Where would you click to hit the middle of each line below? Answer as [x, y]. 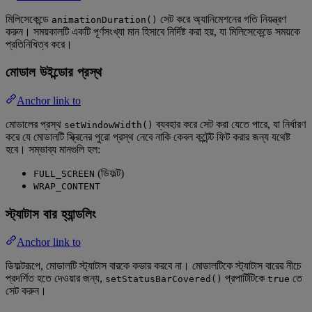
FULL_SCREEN [64, 174]
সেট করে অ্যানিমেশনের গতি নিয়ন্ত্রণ [222, 19]
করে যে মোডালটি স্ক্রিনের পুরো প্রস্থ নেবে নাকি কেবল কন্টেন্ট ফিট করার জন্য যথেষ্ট [148, 137]
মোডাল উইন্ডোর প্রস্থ [54, 72]
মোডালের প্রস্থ [35, 124]
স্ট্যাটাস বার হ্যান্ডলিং [51, 213]
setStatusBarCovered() [164, 279]
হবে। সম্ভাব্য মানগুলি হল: [53, 149]
